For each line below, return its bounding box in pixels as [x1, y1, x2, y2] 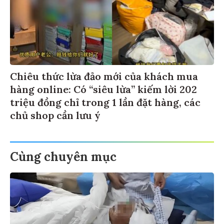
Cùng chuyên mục [10, 147, 116, 163]
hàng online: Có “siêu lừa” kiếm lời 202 [10, 81, 197, 94]
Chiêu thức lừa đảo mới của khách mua [10, 68, 198, 81]
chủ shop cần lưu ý [10, 107, 100, 120]
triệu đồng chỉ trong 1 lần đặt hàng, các [10, 94, 200, 107]
